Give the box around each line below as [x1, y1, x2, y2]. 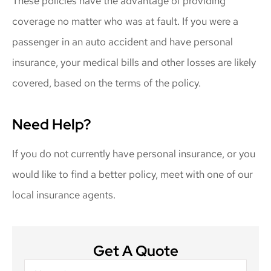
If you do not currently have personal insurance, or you [12, 147, 255, 161]
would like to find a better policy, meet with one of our [12, 168, 253, 181]
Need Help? [12, 115, 91, 134]
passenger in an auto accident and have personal [12, 35, 233, 49]
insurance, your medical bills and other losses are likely [12, 56, 256, 70]
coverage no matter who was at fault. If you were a [12, 15, 238, 28]
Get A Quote [93, 241, 178, 260]
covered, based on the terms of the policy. [12, 76, 201, 90]
